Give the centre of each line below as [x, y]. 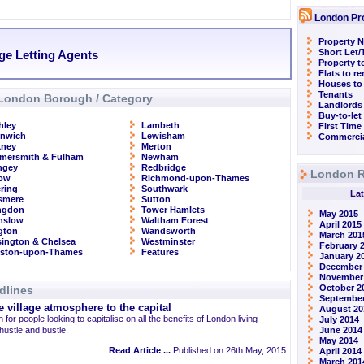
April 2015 [340, 224]
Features [160, 252]
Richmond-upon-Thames [195, 178]
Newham [160, 157]
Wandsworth [169, 231]
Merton [156, 146]
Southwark [165, 188]
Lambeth [160, 125]
